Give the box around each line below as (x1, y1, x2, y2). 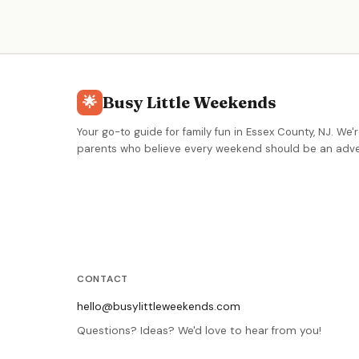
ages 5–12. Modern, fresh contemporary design (91, 6, 322, 20)
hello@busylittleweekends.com (77, 299, 240, 313)
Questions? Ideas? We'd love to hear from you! (77, 323, 321, 337)
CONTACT (77, 272, 129, 285)
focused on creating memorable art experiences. (91, 21, 332, 35)
